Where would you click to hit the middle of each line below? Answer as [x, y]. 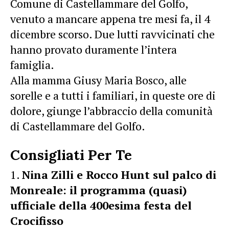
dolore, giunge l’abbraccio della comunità [111, 110]
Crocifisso [37, 220]
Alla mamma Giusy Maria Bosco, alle [98, 80]
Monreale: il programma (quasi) [99, 190]
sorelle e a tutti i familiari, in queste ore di [113, 95]
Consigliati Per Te [71, 155]
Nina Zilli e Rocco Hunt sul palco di [119, 174]
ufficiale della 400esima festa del [101, 205]
